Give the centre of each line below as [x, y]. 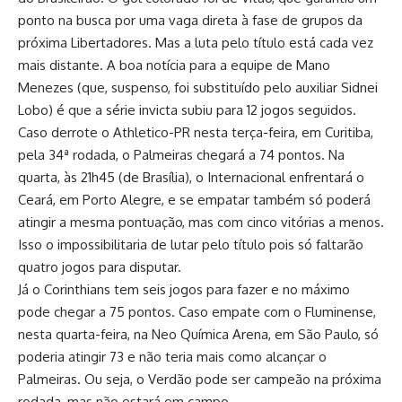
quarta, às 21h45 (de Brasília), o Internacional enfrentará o [191, 177]
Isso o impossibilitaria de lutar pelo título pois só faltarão [191, 245]
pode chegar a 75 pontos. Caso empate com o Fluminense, [197, 312]
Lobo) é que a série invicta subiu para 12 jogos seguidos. [187, 110]
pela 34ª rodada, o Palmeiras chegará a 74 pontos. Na [181, 155]
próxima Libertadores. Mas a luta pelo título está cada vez [196, 43]
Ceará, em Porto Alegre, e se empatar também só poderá [194, 200]
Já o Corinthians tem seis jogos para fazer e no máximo [184, 289]
